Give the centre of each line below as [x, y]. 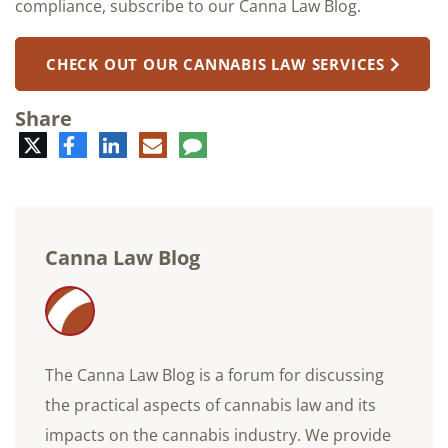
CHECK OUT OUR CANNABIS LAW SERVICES [215, 63]
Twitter [67, 142]
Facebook [109, 142]
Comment [238, 142]
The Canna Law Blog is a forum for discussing [214, 374]
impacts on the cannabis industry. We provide [218, 434]
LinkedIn [150, 142]
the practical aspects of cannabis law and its [210, 404]
